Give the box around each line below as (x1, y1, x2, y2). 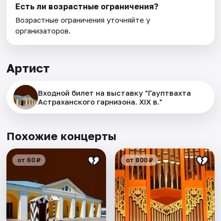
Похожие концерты (6, 129, 117, 143)
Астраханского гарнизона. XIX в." (38, 97, 163, 107)
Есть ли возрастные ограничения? (15, 1, 159, 12)
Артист (6, 61, 50, 75)
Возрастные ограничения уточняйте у (15, 15, 150, 25)
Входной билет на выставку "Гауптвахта (38, 88, 191, 98)
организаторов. (15, 26, 71, 36)
